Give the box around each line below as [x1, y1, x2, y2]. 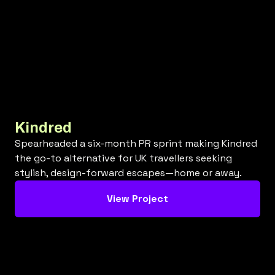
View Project [107, 192, 168, 205]
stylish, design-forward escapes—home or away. [15, 166, 242, 179]
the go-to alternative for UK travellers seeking [15, 151, 232, 165]
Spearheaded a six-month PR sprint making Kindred [15, 136, 257, 150]
